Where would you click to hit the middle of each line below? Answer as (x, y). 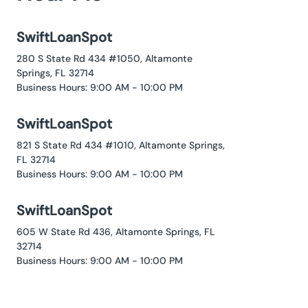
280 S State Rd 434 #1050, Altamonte (104, 59)
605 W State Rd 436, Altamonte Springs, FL (116, 232)
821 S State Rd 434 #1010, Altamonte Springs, (121, 145)
